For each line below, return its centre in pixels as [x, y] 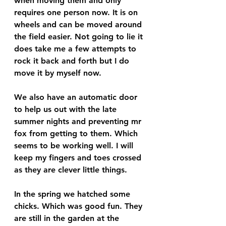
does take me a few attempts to [76, 48]
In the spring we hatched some [73, 194]
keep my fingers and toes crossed [79, 157]
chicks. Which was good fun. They [79, 206]
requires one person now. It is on [77, 12]
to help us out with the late [67, 109]
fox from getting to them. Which [77, 133]
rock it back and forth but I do [73, 61]
